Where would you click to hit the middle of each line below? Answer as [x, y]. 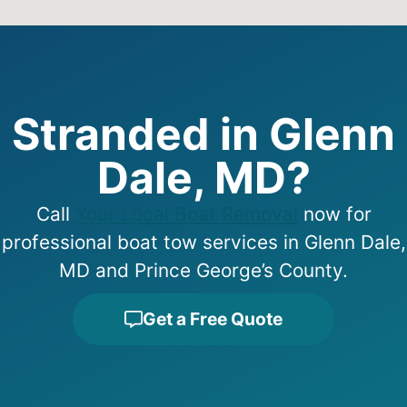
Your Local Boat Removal [186, 213]
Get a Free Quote [212, 319]
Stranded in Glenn [203, 134]
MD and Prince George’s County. [203, 270]
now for [334, 213]
